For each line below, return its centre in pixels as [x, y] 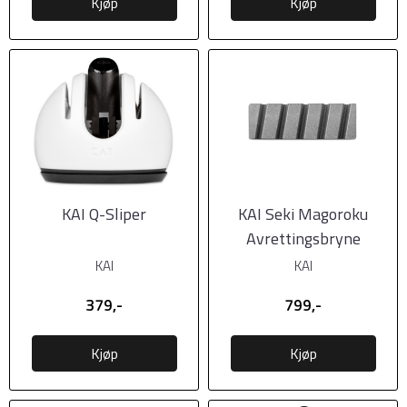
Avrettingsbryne [303, 238]
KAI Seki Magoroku [303, 213]
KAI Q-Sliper [104, 213]
